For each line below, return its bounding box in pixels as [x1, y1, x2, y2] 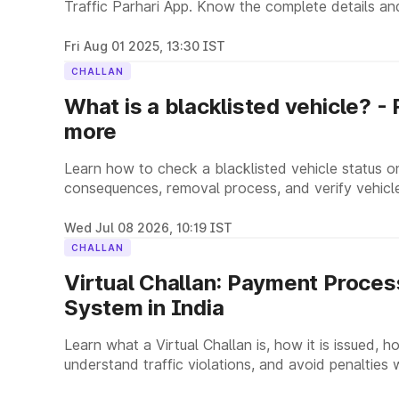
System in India [64, 295, 224, 321]
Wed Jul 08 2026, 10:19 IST [64, 220, 232, 235]
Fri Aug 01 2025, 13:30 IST [64, 38, 225, 53]
